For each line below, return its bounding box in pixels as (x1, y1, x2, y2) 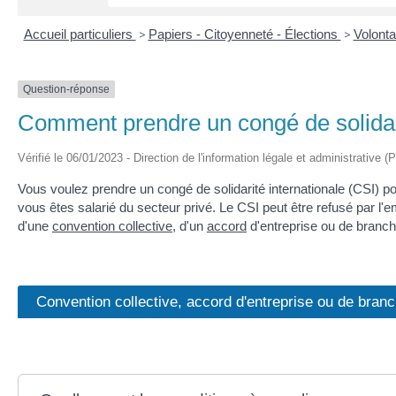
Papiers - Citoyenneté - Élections (148, 27, 341, 42)
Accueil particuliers (23, 27, 136, 42)
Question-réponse (23, 83, 110, 95)
